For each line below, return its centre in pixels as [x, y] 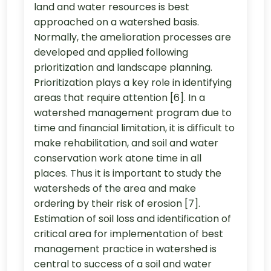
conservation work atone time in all [118, 158]
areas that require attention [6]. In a [119, 97]
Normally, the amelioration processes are [132, 37]
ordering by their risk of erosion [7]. [117, 203]
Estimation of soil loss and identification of [132, 218]
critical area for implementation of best [129, 233]
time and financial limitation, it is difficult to [134, 128]
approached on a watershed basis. [116, 22]
